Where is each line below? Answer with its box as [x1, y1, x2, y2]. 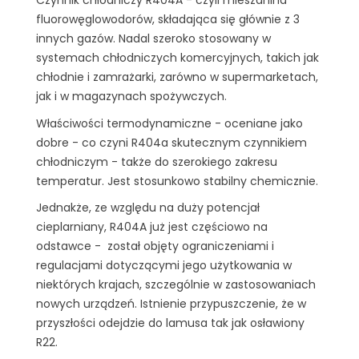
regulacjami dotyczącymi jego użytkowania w [36, 257, 292, 274]
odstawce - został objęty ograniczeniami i [36, 238, 274, 255]
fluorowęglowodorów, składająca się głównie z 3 [36, 11, 300, 28]
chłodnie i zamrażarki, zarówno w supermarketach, [36, 69, 318, 86]
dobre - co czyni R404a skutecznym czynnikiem [36, 134, 307, 151]
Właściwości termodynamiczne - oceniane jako [36, 115, 303, 131]
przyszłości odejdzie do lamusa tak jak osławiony [36, 315, 305, 332]
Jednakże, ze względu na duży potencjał [36, 200, 260, 216]
